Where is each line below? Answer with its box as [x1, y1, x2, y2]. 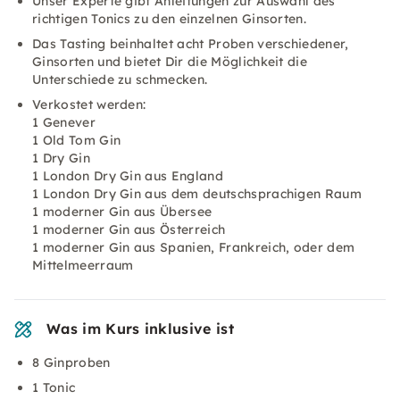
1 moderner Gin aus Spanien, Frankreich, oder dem [32, 239, 355, 255]
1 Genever [32, 114, 96, 130]
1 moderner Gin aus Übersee [32, 204, 212, 220]
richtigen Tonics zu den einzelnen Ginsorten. [32, 11, 307, 27]
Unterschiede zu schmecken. [32, 71, 208, 87]
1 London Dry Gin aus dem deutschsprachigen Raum [32, 186, 362, 202]
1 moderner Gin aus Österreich [32, 221, 226, 237]
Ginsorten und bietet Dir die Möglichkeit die [32, 54, 308, 70]
